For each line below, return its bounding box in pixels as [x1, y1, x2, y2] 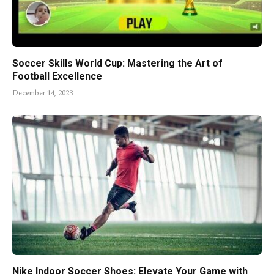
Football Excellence [12, 70, 102, 82]
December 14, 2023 [12, 87, 73, 99]
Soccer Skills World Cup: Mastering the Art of [12, 57, 223, 69]
